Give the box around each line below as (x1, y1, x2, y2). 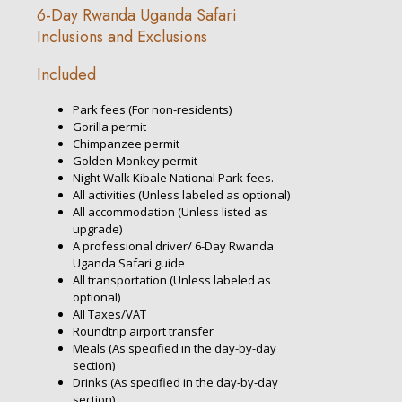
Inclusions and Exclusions (37, 24, 207, 48)
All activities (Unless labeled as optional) (73, 186, 290, 203)
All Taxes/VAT (73, 305, 146, 322)
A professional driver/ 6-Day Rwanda (73, 237, 274, 254)
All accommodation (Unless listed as (73, 203, 267, 220)
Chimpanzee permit (73, 135, 179, 152)
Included (37, 62, 96, 86)
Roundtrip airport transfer (73, 322, 214, 339)
